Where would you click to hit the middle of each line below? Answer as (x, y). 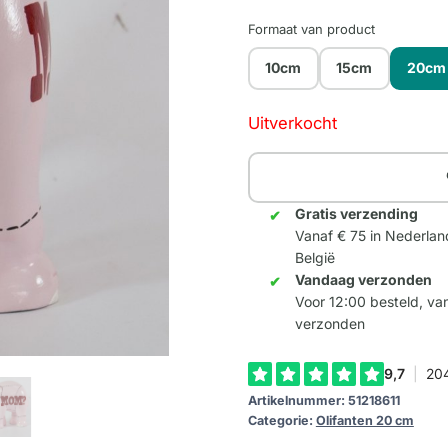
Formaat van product (311, 28)
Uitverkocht (292, 122)
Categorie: (281, 421)
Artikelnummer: (297, 401)
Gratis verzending (356, 214)
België (314, 258)
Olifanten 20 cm (364, 421)
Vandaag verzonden (363, 280)
